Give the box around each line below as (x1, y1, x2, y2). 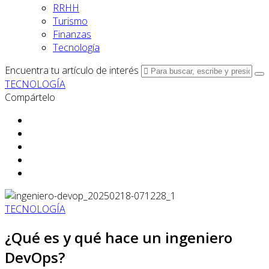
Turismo (53, 14, 88, 28)
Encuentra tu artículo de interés (5, 64, 139, 77)
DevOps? (5, 247, 65, 267)
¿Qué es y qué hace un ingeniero (5, 227, 232, 247)
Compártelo (5, 91, 55, 104)
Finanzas (53, 28, 91, 41)
